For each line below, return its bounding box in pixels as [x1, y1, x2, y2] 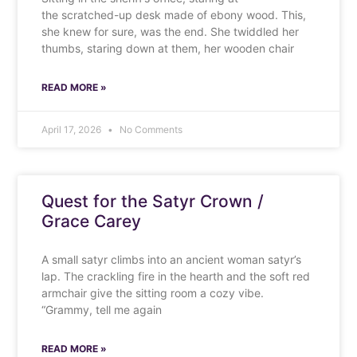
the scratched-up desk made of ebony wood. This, [41, 7, 307, 22]
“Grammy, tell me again [41, 302, 163, 316]
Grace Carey [41, 210, 142, 231]
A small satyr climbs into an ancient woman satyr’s [41, 252, 302, 266]
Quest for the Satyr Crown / [41, 190, 265, 211]
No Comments [117, 123, 183, 135]
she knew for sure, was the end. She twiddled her [41, 24, 300, 38]
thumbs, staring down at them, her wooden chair [41, 41, 295, 55]
